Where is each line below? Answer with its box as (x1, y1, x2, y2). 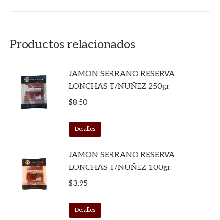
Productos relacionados (10, 37, 135, 52)
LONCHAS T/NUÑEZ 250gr (69, 82, 170, 91)
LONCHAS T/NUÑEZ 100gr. (69, 163, 172, 172)
